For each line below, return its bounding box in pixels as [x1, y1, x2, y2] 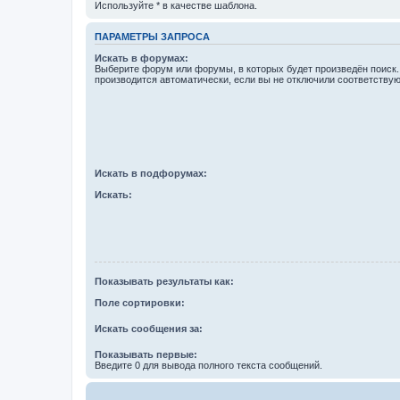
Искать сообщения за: [95, 323, 203, 335]
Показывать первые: [95, 349, 197, 361]
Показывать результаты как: [95, 275, 234, 287]
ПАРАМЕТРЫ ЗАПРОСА [95, 30, 210, 42]
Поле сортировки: [95, 297, 185, 309]
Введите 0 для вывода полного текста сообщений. [95, 360, 322, 371]
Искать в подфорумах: [95, 167, 207, 179]
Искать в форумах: [95, 53, 188, 63]
